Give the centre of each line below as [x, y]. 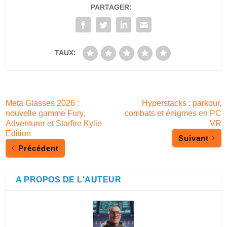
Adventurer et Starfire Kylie [54, 123]
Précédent [39, 148]
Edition [18, 133]
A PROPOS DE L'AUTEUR [69, 179]
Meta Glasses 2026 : [43, 103]
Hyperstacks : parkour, [181, 103]
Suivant [193, 138]
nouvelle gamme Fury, [46, 113]
